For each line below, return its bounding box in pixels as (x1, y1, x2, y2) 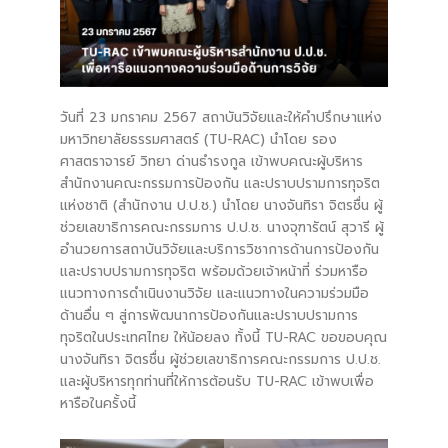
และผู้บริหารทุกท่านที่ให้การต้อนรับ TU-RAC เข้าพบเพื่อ (60, 371, 374, 393)
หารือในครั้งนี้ (60, 393, 136, 415)
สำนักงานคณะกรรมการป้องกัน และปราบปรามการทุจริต (60, 173, 380, 195)
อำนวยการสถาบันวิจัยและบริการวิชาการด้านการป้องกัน (60, 239, 379, 261)
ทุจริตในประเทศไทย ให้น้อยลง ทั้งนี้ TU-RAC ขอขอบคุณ (60, 327, 387, 349)
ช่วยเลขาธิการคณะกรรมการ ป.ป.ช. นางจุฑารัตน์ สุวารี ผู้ (60, 217, 384, 239)
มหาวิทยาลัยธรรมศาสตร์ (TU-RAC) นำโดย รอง (60, 129, 337, 151)
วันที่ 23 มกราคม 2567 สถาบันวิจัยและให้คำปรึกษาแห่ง (60, 107, 382, 129)
